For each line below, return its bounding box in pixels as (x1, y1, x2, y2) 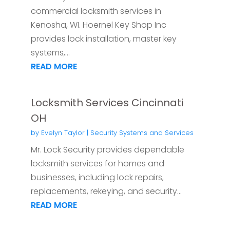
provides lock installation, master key (30, 32, 177, 45)
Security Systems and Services (90, 127, 194, 138)
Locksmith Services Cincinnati (30, 95, 183, 110)
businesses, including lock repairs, (30, 171, 164, 183)
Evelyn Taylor (41, 127, 85, 138)
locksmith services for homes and (30, 157, 164, 169)
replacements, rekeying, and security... (30, 185, 182, 197)
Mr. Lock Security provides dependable (30, 143, 184, 156)
